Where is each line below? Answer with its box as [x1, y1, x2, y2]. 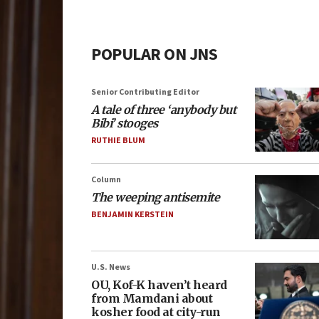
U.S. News [91, 261, 130, 273]
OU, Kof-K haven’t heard [91, 278, 227, 292]
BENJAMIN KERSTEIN [91, 209, 174, 221]
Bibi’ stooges [91, 116, 158, 130]
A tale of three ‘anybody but [91, 103, 236, 117]
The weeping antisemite [91, 190, 219, 204]
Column [91, 174, 121, 186]
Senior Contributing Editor [91, 86, 199, 98]
